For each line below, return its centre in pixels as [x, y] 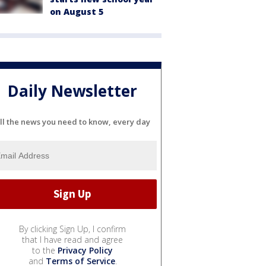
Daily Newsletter [72, 91]
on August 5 [77, 12]
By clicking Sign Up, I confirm [72, 229]
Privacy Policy [85, 250]
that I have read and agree [72, 239]
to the [45, 250]
